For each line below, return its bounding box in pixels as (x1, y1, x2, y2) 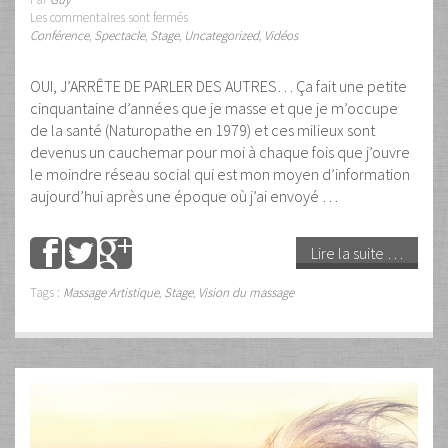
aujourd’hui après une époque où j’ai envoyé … (30, 185, 338, 206)
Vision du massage (198, 283, 294, 301)
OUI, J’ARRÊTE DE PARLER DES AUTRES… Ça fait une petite (30, 75, 407, 96)
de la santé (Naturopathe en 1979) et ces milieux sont (30, 119, 375, 140)
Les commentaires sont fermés (30, 8, 188, 26)
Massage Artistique (63, 283, 159, 301)
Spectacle (94, 26, 145, 44)
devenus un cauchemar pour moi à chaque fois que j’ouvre (30, 141, 410, 162)
